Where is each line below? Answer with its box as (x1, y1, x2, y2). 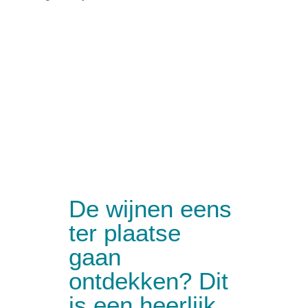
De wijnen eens (69, 195, 232, 222)
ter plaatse (69, 219, 181, 246)
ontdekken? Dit (69, 267, 228, 294)
